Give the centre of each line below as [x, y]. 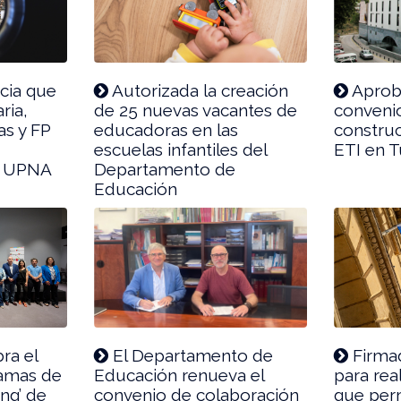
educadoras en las [166, 129]
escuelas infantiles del [181, 149]
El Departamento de [191, 355]
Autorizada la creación [199, 90]
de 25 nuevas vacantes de [196, 110]
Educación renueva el [179, 375]
